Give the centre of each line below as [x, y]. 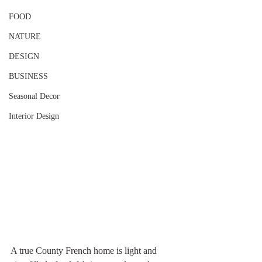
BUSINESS [28, 76]
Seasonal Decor [34, 96]
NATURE [25, 36]
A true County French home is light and [85, 250]
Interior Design [34, 116]
